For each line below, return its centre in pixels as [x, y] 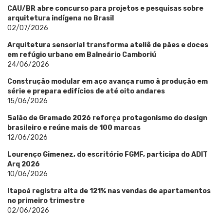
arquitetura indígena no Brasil [61, 18]
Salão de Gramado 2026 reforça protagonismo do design [107, 118]
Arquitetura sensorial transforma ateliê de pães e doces [108, 45]
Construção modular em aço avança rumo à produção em [108, 81]
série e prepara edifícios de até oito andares [86, 91]
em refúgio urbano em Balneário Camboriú [82, 54]
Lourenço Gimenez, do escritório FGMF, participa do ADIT [108, 154]
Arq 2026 [24, 164]
